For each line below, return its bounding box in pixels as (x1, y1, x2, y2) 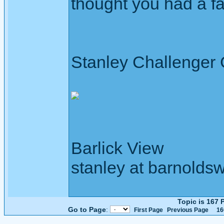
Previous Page (166, 206, 208, 213)
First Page (133, 206, 163, 213)
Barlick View (71, 138, 164, 157)
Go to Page (67, 205, 106, 213)
